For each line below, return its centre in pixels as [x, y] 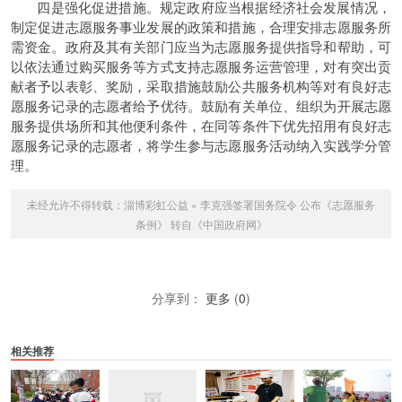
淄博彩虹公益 [156, 204]
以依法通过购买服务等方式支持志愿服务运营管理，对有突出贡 [201, 66]
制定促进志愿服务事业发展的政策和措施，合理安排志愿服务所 [201, 26]
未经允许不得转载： [75, 204]
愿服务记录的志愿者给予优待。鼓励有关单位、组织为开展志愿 [201, 105]
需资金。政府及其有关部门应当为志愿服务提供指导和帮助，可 [201, 46]
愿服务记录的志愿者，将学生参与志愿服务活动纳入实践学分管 [201, 145]
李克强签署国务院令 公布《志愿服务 [288, 204]
